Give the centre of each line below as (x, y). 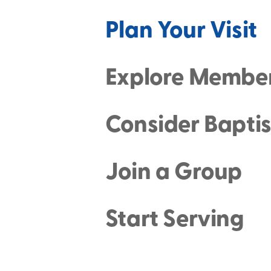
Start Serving (175, 219)
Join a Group (174, 172)
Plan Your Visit (181, 31)
